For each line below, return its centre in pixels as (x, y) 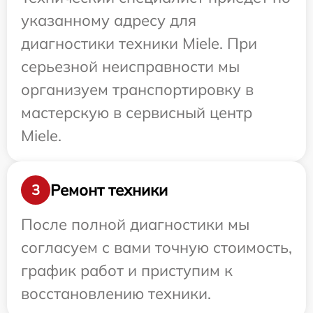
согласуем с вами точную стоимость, (156, 247)
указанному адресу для (109, 20)
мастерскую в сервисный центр (137, 112)
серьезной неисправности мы (130, 66)
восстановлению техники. (116, 293)
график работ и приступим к (127, 270)
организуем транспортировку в (137, 89)
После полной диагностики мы (135, 224)
